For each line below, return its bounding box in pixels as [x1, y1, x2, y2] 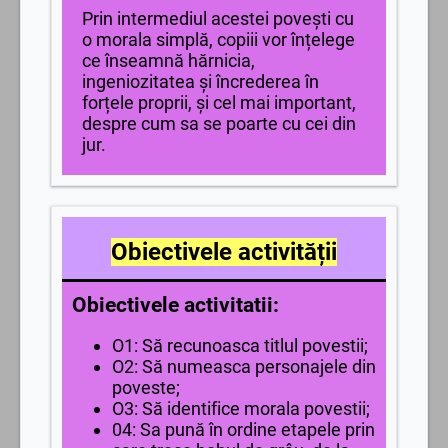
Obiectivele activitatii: [72, 292, 279, 317]
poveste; [112, 377, 180, 398]
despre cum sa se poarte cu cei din [82, 113, 356, 134]
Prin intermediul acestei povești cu [82, 8, 354, 29]
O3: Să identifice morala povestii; [112, 398, 370, 419]
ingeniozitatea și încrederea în [82, 71, 319, 92]
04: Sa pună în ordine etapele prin [112, 419, 375, 440]
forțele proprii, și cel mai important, [82, 92, 356, 113]
